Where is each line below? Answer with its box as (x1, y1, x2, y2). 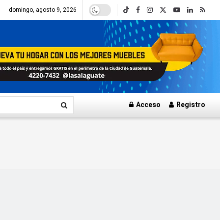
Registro (175, 100, 206, 110)
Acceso (135, 100, 161, 110)
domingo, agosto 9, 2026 (8, 5, 77, 14)
